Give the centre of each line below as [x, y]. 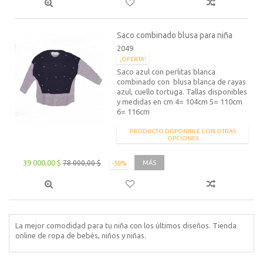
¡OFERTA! [133, 59]
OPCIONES [183, 138]
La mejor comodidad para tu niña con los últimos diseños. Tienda [126, 225]
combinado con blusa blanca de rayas [182, 81]
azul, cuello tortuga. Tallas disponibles [182, 91]
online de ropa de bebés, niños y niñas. [81, 235]
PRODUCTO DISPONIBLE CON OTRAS [183, 131]
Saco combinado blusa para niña [175, 35]
